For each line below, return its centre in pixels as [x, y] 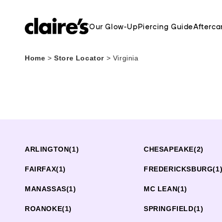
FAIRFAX [41, 169]
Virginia [126, 58]
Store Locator [80, 58]
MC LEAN [161, 189]
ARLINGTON [47, 149]
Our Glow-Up [113, 26]
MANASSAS [46, 189]
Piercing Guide [166, 26]
